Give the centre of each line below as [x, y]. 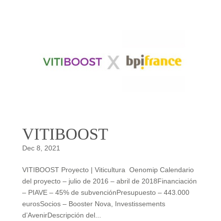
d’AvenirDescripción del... [61, 215]
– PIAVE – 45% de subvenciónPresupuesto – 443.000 [106, 192]
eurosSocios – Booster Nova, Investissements [93, 203]
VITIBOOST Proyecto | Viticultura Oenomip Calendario [108, 169]
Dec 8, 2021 [41, 148]
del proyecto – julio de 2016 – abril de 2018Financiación [109, 181]
